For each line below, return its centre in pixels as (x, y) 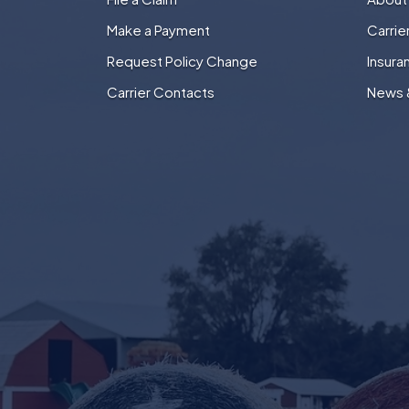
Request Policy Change (182, 61)
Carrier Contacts (161, 92)
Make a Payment (158, 30)
